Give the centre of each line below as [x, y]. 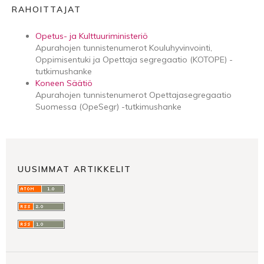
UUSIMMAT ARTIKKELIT [75, 169]
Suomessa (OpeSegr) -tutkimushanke [108, 106]
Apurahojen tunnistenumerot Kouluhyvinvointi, [124, 47]
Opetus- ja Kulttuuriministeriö [92, 36]
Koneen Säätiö [64, 83]
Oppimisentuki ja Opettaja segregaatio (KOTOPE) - [134, 59]
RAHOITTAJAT [47, 9]
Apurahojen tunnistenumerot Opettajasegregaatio [133, 95]
